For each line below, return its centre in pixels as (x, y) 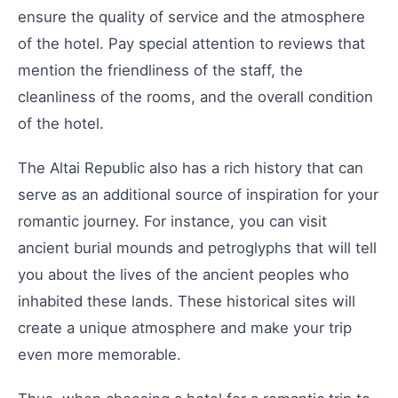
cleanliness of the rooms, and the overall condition (195, 96)
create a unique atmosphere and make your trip (185, 327)
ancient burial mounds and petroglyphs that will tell (197, 247)
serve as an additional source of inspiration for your (198, 194)
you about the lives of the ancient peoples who (183, 274)
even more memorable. (99, 354)
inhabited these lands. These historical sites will (187, 301)
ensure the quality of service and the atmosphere (191, 16)
